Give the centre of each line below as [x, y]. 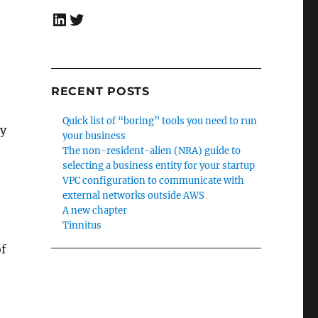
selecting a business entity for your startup [159, 165]
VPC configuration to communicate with [154, 180]
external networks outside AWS [134, 195]
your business [94, 136]
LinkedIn [88, 18]
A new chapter [95, 210]
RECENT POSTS [100, 91]
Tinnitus [82, 225]
